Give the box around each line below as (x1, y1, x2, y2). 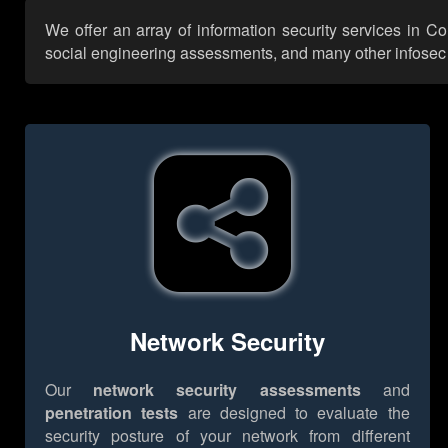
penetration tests (45, 400, 179, 424)
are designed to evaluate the (178, 400, 410, 424)
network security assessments (93, 377, 361, 401)
